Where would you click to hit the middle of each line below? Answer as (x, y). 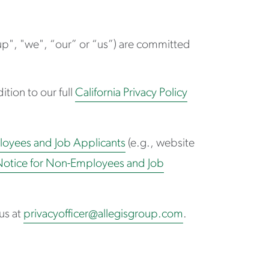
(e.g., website (160, 143)
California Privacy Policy (131, 93)
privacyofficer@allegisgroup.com (103, 214)
